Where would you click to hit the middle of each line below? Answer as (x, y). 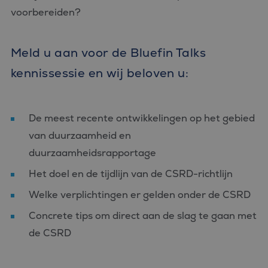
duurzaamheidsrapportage (92, 153)
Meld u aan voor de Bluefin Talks (109, 53)
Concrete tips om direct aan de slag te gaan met (143, 216)
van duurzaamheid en (80, 135)
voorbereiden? (46, 12)
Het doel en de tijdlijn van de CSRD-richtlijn (131, 174)
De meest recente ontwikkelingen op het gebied (142, 118)
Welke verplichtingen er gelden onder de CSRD (140, 195)
